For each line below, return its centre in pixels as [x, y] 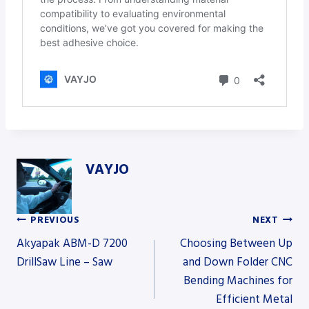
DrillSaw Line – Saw [64, 262]
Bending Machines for [238, 281]
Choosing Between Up [236, 244]
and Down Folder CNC [238, 262]
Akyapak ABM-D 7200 [72, 244]
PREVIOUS [55, 220]
